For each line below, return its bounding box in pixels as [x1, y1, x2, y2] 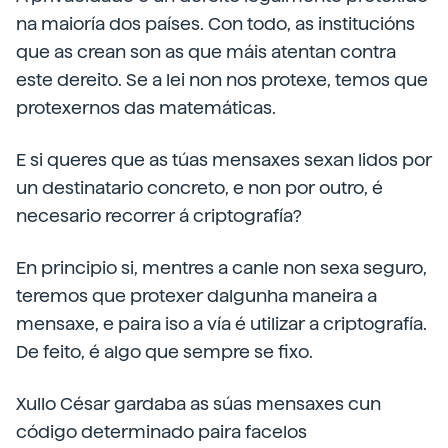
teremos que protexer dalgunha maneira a [16, 285, 377, 306]
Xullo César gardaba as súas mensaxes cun [16, 393, 381, 414]
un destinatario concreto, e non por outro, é [16, 177, 383, 198]
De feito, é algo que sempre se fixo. [16, 341, 313, 362]
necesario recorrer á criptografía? [16, 205, 302, 226]
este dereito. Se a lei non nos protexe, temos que [16, 69, 428, 90]
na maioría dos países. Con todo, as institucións [16, 13, 415, 34]
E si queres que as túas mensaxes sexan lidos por [16, 149, 432, 170]
